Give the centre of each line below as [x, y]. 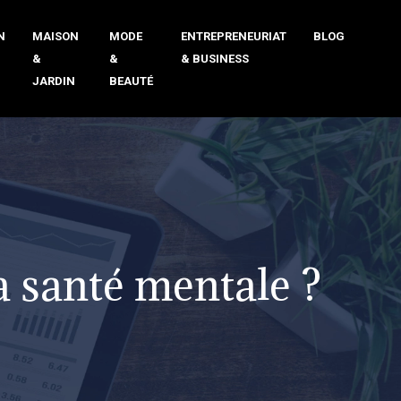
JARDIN [53, 81]
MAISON [55, 36]
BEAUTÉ [132, 81]
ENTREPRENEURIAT [234, 36]
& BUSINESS [215, 59]
